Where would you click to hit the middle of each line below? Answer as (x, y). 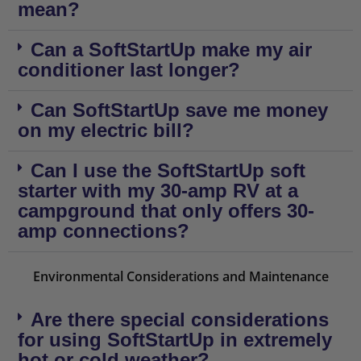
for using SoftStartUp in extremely (175, 340)
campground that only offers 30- (166, 211)
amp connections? (104, 231)
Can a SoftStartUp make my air (171, 50)
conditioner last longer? (129, 70)
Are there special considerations (180, 320)
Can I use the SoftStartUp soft (168, 170)
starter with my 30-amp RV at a (158, 191)
